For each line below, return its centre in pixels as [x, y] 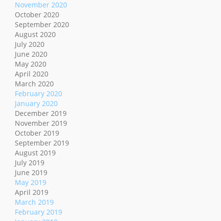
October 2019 [37, 133]
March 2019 [34, 202]
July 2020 [30, 44]
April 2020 [32, 74]
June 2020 [31, 54]
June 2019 [31, 173]
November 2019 [41, 123]
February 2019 [38, 212]
